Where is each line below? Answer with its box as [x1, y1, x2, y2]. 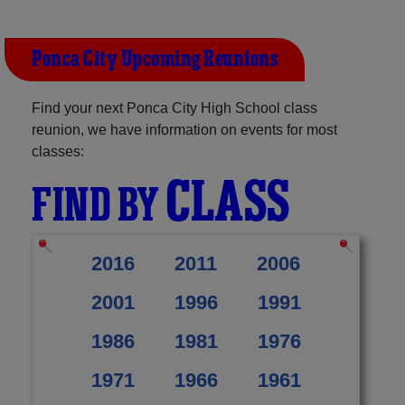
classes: [32, 143, 84, 159]
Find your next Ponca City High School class [32, 99, 317, 116]
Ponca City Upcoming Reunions [32, 44, 278, 74]
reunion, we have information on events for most [32, 121, 337, 137]
